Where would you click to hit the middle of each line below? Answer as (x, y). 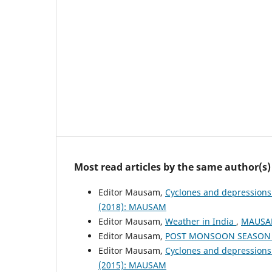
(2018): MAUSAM (132, 206)
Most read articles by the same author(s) (172, 167)
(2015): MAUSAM (132, 265)
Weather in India (201, 221)
